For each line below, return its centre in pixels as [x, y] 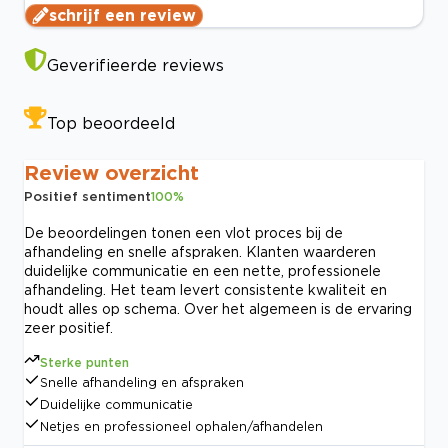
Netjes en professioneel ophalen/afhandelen [181, 427]
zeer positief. [68, 328]
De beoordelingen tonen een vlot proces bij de [183, 233]
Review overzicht [111, 172]
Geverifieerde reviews [135, 65]
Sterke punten [84, 363]
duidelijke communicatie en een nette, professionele [202, 271]
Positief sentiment [87, 196]
